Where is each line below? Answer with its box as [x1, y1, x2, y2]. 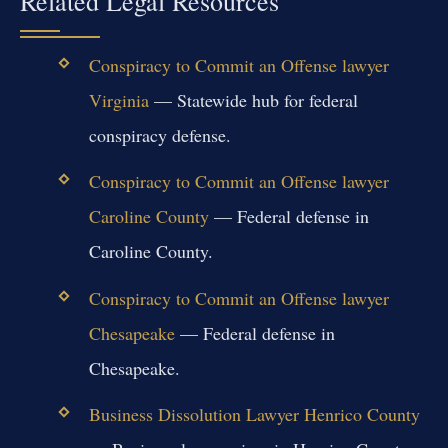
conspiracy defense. [88, 123, 231, 148]
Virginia [88, 88, 149, 113]
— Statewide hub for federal [148, 88, 358, 113]
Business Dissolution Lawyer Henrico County [88, 401, 420, 426]
